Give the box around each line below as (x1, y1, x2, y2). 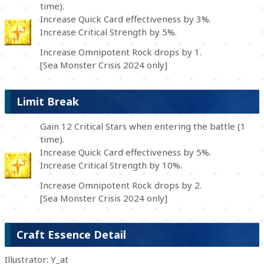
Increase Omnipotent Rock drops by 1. (40, 45, 202, 58)
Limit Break (16, 94, 79, 109)
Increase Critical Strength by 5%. (40, 26, 177, 38)
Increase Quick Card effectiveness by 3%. (40, 13, 211, 25)
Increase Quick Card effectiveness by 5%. (40, 146, 211, 159)
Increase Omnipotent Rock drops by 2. (40, 179, 202, 191)
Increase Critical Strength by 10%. (40, 159, 182, 171)
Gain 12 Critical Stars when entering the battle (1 (40, 120, 246, 133)
